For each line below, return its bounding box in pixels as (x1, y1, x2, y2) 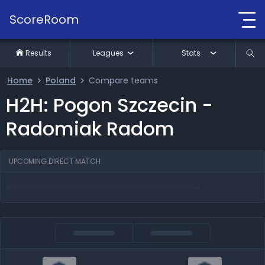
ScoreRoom (9, 11, 79, 28)
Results (25, 48, 52, 58)
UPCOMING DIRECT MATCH (9, 156, 101, 166)
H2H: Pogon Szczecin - (6, 92, 213, 118)
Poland (46, 75, 76, 86)
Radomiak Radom (6, 115, 174, 142)
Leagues (92, 48, 124, 58)
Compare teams (89, 75, 158, 86)
